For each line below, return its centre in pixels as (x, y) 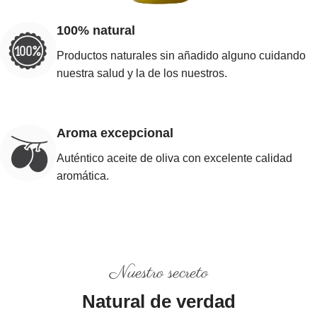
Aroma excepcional (115, 133)
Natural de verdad (158, 301)
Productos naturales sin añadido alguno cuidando (181, 56)
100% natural (96, 30)
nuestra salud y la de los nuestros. (142, 73)
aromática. (83, 176)
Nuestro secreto (158, 273)
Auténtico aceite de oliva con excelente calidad (174, 158)
